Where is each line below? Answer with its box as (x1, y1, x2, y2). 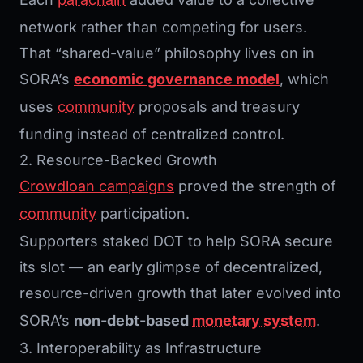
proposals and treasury (135, 98, 300, 116)
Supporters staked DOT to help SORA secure (19, 233, 333, 250)
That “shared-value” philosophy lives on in (19, 45, 314, 62)
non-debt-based (74, 312, 192, 330)
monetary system (192, 312, 316, 330)
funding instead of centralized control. (19, 126, 284, 143)
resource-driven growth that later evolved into (19, 284, 341, 302)
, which (280, 70, 329, 88)
